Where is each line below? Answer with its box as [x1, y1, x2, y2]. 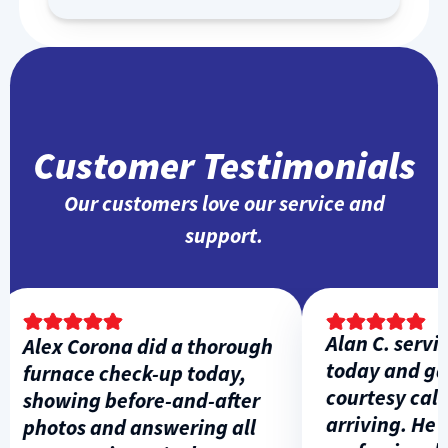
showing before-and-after [2, 386, 240, 414]
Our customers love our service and [63, 189, 385, 217]
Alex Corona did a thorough [2, 332, 253, 360]
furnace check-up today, [2, 359, 226, 387]
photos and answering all [2, 413, 236, 441]
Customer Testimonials [32, 140, 416, 189]
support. [185, 221, 263, 249]
